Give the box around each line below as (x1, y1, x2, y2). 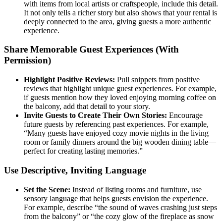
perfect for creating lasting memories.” (24, 147, 143, 156)
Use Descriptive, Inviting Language (4, 165, 146, 175)
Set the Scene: (24, 185, 72, 194)
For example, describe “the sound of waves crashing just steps (24, 203, 217, 212)
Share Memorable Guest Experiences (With (4, 44, 179, 55)
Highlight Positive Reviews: (24, 75, 117, 84)
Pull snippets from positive (117, 75, 200, 84)
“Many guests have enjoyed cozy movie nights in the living (24, 129, 209, 138)
